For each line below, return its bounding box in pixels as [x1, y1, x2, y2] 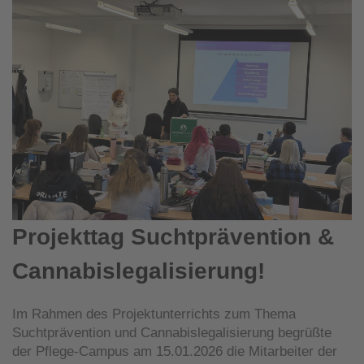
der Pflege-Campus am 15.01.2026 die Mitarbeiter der [12, 343, 337, 359]
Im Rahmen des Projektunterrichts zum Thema [12, 305, 296, 322]
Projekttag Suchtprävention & [12, 223, 334, 249]
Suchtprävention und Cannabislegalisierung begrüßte [12, 324, 331, 340]
